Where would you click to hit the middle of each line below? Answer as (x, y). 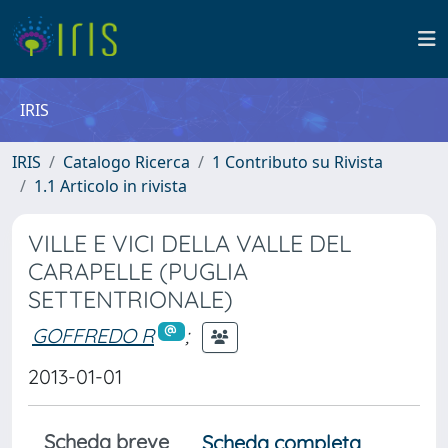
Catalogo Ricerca (126, 162)
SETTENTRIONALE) (130, 299)
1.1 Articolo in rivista (110, 186)
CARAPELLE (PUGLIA (138, 271)
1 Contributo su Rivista (297, 162)
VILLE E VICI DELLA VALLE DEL (189, 243)
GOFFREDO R (93, 335)
